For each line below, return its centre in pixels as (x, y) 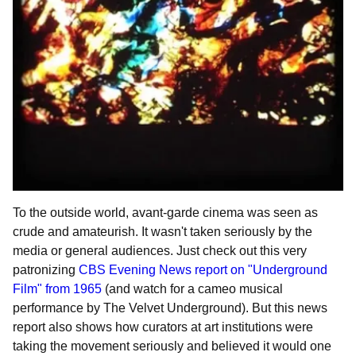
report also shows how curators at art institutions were (163, 327)
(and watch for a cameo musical (194, 288)
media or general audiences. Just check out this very (160, 250)
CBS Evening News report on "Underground (203, 269)
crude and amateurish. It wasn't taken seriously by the (163, 231)
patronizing (46, 269)
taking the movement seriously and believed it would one (172, 346)
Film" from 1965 (59, 288)
